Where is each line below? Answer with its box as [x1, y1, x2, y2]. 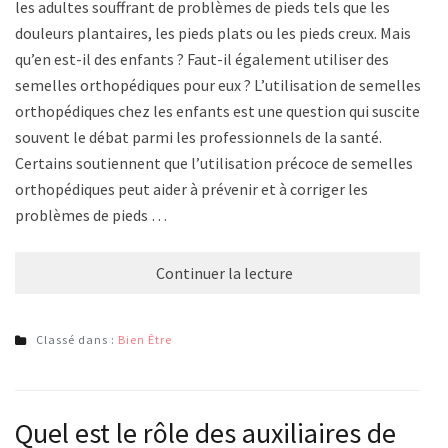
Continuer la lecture [155, 263, 293, 284]
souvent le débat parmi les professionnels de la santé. [15, 127, 382, 148]
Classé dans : [36, 332, 118, 348]
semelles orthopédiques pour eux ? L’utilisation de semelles [15, 75, 421, 96]
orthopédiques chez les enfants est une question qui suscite [15, 101, 420, 122]
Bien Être [118, 332, 172, 348]
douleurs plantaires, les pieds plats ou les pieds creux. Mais [15, 23, 411, 44]
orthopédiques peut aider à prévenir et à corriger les [15, 179, 368, 200]
